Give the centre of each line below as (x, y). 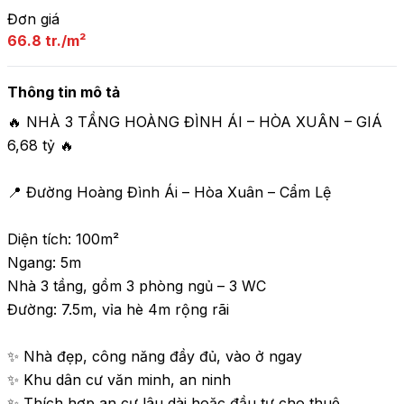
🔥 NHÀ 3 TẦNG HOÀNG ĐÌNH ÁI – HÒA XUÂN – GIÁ (195, 122)
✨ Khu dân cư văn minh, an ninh (119, 380)
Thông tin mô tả (64, 92)
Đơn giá (33, 19)
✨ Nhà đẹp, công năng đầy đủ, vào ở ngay (155, 356)
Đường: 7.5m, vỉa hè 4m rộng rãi (118, 309)
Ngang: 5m (44, 262)
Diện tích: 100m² (63, 239)
